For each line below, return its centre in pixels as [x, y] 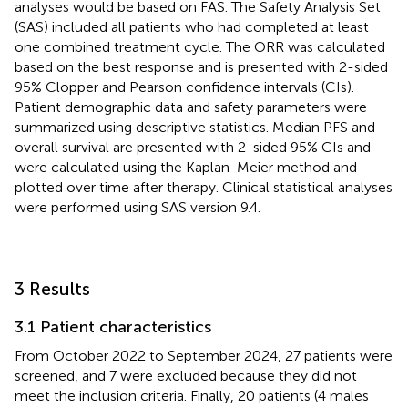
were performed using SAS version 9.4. [138, 207]
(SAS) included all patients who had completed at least [192, 26]
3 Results [52, 288]
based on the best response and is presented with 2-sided [201, 66]
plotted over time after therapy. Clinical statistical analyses [204, 187]
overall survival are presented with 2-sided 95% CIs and [193, 147]
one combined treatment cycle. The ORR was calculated [200, 46]
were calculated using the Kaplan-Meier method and [186, 167]
